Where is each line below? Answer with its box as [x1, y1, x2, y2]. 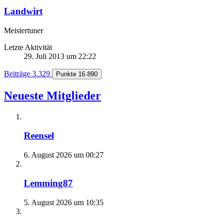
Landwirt [4, 6, 43, 17]
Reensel [24, 130, 54, 141]
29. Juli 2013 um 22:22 [24, 52, 96, 60]
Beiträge [4, 69, 30, 78]
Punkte [56, 70, 76, 78]
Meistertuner [4, 26, 43, 35]
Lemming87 [24, 177, 73, 188]
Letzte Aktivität [4, 43, 52, 52]
